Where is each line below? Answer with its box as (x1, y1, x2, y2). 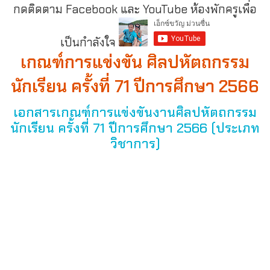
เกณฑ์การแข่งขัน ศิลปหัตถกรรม (20, 51, 250, 74)
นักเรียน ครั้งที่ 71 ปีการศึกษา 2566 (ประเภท (10, 119, 260, 137)
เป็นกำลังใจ (60, 35, 119, 51)
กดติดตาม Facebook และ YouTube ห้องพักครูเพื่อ (13, 2, 257, 17)
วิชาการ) (110, 135, 160, 153)
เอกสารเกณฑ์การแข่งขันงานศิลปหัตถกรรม (13, 104, 257, 122)
